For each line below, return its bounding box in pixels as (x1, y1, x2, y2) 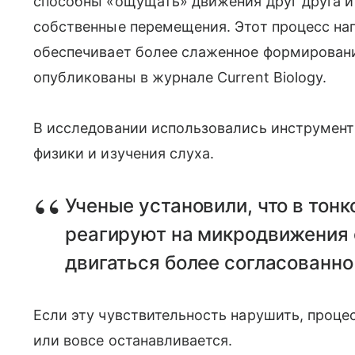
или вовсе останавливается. (33, 332, 233, 349)
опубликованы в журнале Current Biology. (33, 69, 327, 86)
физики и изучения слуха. (33, 145, 215, 162)
